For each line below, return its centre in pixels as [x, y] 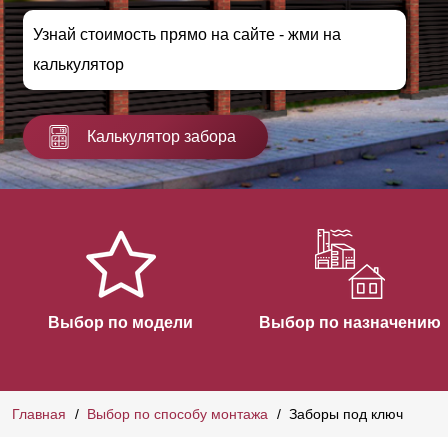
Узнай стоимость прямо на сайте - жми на [187, 35]
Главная [39, 413]
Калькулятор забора [161, 136]
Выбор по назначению [349, 322]
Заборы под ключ [346, 413]
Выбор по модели [120, 322]
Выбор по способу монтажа [177, 413]
